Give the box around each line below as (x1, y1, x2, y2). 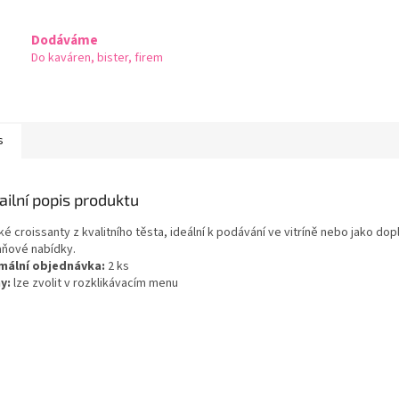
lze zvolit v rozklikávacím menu (11, 273, 178, 292)
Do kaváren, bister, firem (31, 49, 163, 67)
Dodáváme (31, 30, 98, 50)
